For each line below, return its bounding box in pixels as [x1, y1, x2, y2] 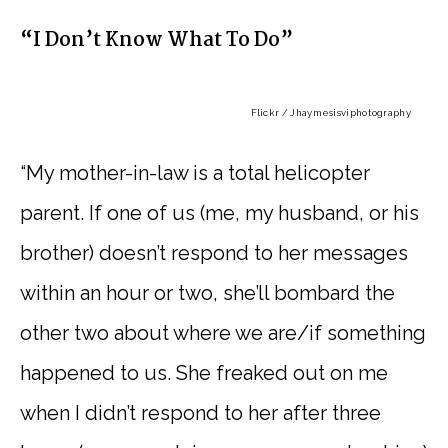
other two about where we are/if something [20, 320, 426, 345]
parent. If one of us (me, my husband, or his [20, 200, 419, 225]
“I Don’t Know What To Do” [20, 25, 293, 57]
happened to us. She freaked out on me [20, 360, 388, 385]
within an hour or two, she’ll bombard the [20, 280, 395, 305]
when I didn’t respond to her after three [20, 400, 381, 425]
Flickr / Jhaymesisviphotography [250, 106, 411, 118]
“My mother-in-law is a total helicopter [20, 160, 370, 185]
